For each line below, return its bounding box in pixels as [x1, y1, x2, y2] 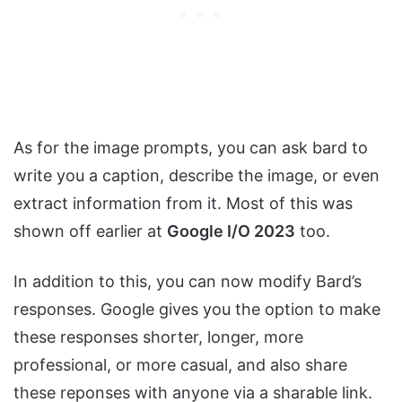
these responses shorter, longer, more [13, 328, 303, 347]
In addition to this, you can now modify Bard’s [13, 272, 362, 292]
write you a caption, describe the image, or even [13, 166, 380, 186]
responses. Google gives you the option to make [13, 300, 380, 319]
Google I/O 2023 [167, 222, 295, 241]
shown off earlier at [13, 222, 167, 241]
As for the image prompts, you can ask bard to [13, 138, 368, 158]
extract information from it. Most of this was [13, 194, 353, 214]
